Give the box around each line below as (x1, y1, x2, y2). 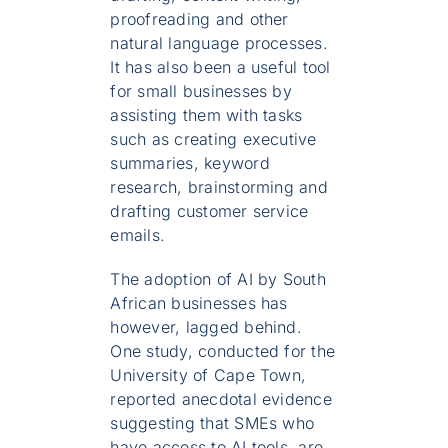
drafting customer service (110, 201, 309, 222)
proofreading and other (110, 9, 289, 30)
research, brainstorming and (110, 177, 328, 198)
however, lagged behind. (110, 317, 302, 338)
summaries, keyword (110, 153, 270, 174)
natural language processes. (110, 33, 328, 54)
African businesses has (110, 293, 288, 314)
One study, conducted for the (110, 341, 336, 362)
